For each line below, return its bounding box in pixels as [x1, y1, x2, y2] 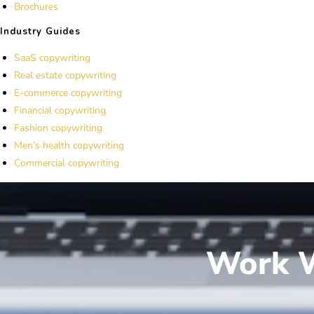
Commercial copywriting [14, 156, 119, 170]
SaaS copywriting [14, 50, 90, 64]
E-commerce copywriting [14, 86, 122, 100]
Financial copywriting [14, 103, 106, 117]
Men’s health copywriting [14, 138, 124, 152]
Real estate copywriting [14, 68, 116, 82]
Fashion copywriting [14, 121, 102, 135]
